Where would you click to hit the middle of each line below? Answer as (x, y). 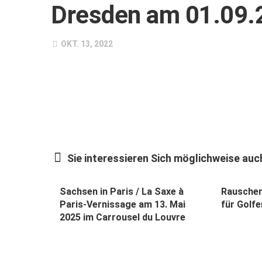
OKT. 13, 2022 (86, 44)
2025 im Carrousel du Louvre (123, 217)
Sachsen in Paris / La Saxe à (122, 191)
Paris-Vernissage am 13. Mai (123, 204)
